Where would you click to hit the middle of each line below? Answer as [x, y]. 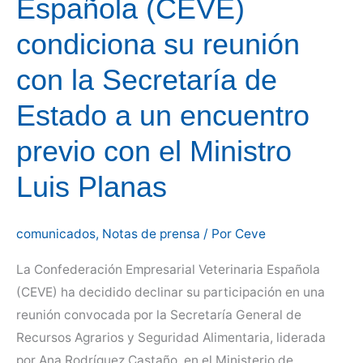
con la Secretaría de [147, 79]
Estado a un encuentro [163, 115]
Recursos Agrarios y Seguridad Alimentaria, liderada [171, 337]
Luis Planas [92, 186]
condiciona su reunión [158, 44]
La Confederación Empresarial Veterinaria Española [168, 269]
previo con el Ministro [154, 151]
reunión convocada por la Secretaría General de [159, 314]
